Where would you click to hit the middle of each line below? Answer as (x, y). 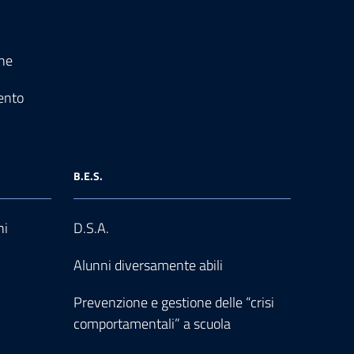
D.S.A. (91, 228)
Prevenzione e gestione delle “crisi (174, 302)
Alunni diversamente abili (148, 265)
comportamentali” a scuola (152, 324)
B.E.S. (88, 176)
